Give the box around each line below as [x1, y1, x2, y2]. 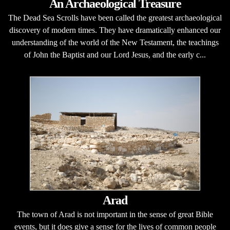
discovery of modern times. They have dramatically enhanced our [9, 26, 221, 34]
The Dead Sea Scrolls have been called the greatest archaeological [8, 13, 222, 22]
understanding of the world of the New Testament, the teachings [11, 38, 219, 47]
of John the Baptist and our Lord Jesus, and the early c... [24, 50, 206, 59]
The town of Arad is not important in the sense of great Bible [17, 210, 213, 219]
